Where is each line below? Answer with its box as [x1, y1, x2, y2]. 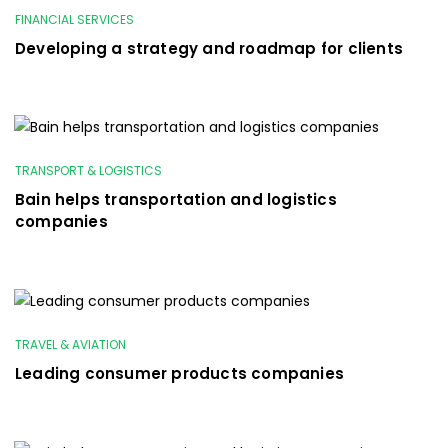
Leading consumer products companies [15, 362, 344, 384]
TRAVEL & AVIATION [15, 335, 126, 353]
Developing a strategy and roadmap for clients [15, 37, 403, 59]
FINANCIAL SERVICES [15, 10, 134, 28]
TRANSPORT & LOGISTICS [15, 161, 162, 179]
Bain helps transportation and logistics [15, 188, 337, 210]
